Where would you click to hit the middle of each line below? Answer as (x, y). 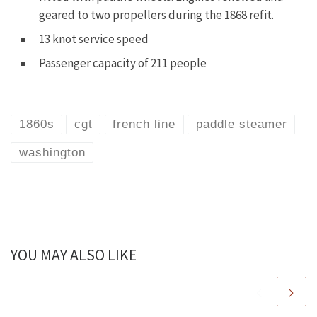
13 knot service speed (94, 39)
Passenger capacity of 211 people (123, 63)
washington (52, 152)
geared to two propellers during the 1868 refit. (156, 15)
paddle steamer (241, 125)
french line (144, 125)
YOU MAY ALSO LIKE (74, 255)
